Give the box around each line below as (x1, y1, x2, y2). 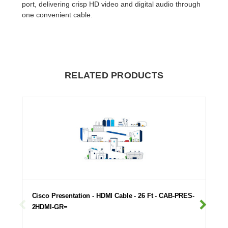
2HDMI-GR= (32, 203, 68, 211)
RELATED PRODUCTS (65, 70, 163, 80)
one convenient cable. (22, 10, 93, 19)
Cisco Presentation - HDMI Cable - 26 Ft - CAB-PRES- (32, 191, 194, 199)
